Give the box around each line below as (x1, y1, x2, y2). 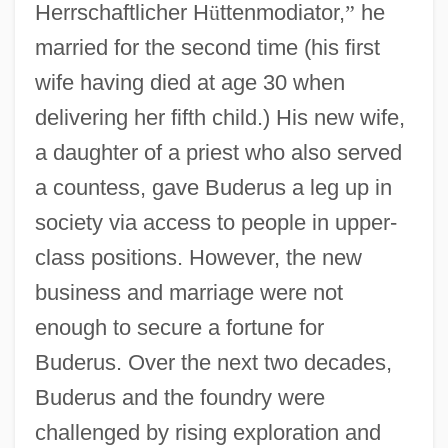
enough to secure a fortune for (34, 314, 324, 340)
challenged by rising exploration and (34, 419, 381, 445)
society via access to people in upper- (34, 209, 397, 235)
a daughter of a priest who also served (34, 139, 402, 165)
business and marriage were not (34, 279, 343, 305)
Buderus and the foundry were (34, 384, 325, 410)
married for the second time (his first (34, 34, 380, 60)
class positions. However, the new (34, 244, 362, 270)
